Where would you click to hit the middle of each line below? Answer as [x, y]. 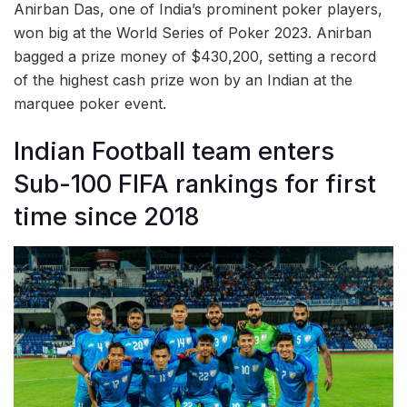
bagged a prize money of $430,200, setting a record [195, 56]
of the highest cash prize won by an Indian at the [183, 79]
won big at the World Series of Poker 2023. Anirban [193, 32]
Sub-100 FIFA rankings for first [195, 184]
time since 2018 [107, 217]
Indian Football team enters [174, 152]
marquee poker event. [90, 103]
